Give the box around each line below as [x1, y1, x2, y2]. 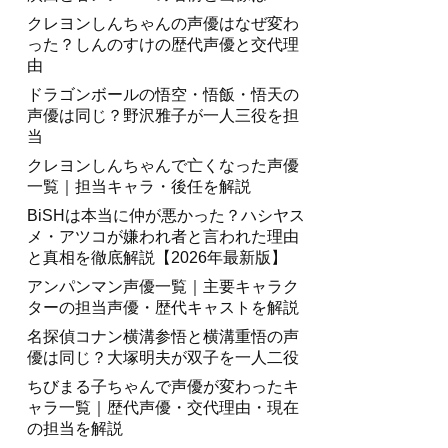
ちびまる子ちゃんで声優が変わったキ [27, 378, 299, 395]
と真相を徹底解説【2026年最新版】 [27, 249, 287, 266]
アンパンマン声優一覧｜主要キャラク [27, 278, 299, 295]
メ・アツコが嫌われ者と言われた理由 [27, 228, 299, 245]
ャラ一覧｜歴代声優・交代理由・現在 [27, 399, 299, 416]
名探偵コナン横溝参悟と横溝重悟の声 [27, 328, 299, 345]
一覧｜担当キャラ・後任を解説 [27, 178, 251, 195]
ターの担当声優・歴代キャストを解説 [27, 299, 299, 316]
